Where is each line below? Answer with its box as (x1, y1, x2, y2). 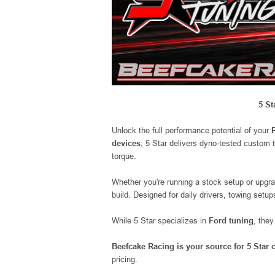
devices (112, 138, 141, 148)
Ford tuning (209, 215, 254, 225)
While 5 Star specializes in (112, 215, 209, 225)
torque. (112, 151, 136, 161)
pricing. (112, 254, 137, 264)
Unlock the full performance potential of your (112, 125, 271, 135)
